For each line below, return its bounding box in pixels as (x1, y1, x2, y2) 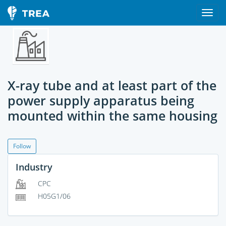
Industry (16, 161, 52, 173)
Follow (13, 142, 31, 150)
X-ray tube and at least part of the (8, 77, 216, 94)
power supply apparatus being (8, 92, 194, 109)
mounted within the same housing (8, 107, 217, 124)
